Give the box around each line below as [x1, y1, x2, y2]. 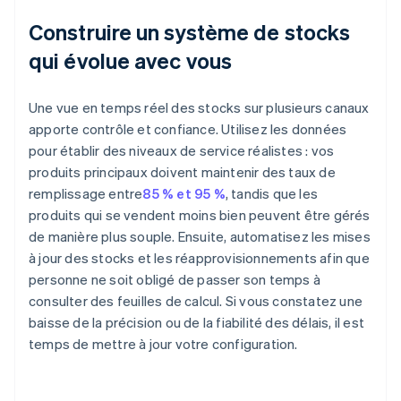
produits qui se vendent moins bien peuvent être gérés [29, 206, 371, 225]
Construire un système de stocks [29, 18, 351, 47]
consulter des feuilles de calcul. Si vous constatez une [29, 292, 363, 311]
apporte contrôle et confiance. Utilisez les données [29, 120, 347, 139]
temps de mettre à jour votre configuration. [29, 335, 298, 354]
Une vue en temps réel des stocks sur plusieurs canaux [29, 98, 370, 117]
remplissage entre [29, 184, 143, 203]
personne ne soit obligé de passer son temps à [29, 270, 321, 289]
